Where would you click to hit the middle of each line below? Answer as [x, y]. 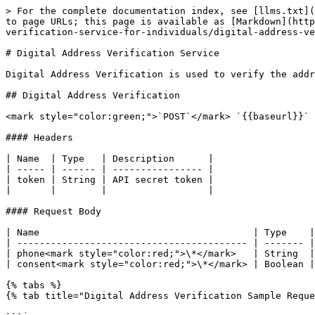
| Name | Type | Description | [110, 159]
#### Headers [39, 137]
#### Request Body [53, 211]
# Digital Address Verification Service [112, 53]
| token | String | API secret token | [110, 180]
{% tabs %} [34, 285]
